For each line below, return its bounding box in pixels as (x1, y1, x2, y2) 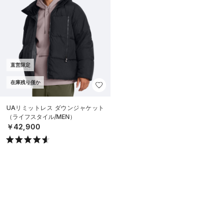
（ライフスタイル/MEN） (6, 113, 76, 121)
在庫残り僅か (10, 79, 40, 85)
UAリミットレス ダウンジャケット (6, 104, 104, 112)
